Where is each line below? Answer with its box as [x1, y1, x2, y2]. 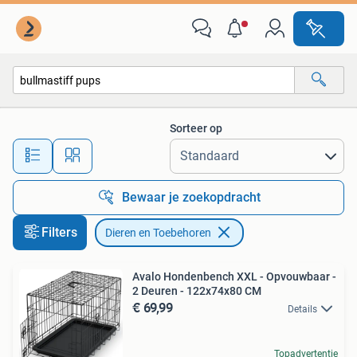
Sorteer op [170, 122, 222, 135]
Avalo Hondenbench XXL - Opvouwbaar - [132, 270, 336, 283]
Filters [41, 225, 77, 240]
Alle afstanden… [128, 142, 207, 155]
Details [288, 304, 317, 315]
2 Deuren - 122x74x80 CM [132, 284, 261, 297]
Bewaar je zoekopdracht [122, 190, 261, 205]
